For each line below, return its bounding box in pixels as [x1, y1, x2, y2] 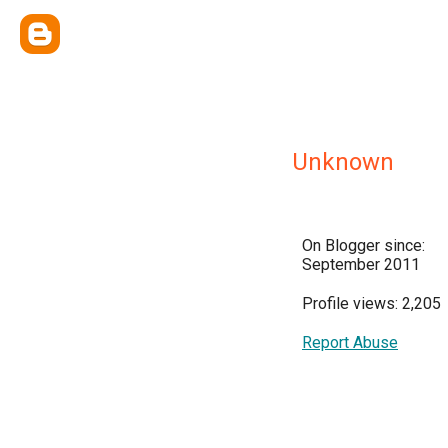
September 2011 [302, 255, 420, 274]
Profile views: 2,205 [302, 294, 441, 313]
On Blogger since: [302, 236, 425, 255]
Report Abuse [302, 333, 398, 352]
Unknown [292, 148, 394, 176]
